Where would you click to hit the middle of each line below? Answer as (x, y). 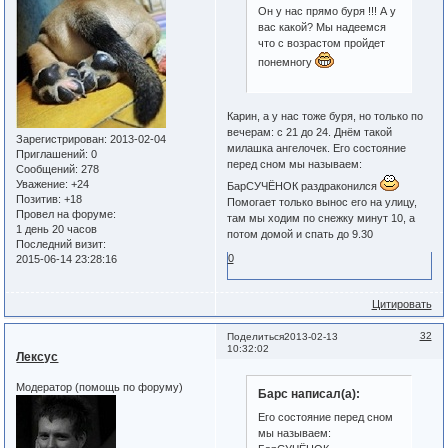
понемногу (287, 61)
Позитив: (39, 198)
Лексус (37, 357)
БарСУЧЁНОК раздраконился (303, 186)
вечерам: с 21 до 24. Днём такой (309, 132)
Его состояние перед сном (326, 417)
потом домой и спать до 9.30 (299, 234)
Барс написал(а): (309, 393)
